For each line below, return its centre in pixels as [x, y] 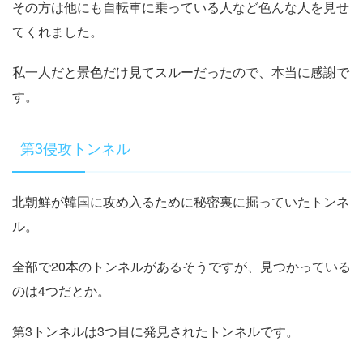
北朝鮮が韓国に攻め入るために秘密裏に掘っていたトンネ [181, 201]
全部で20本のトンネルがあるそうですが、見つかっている [181, 266]
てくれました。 [58, 31]
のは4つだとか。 [61, 290]
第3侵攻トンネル [75, 147]
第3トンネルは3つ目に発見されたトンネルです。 [156, 331]
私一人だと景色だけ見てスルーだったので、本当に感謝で [181, 71]
